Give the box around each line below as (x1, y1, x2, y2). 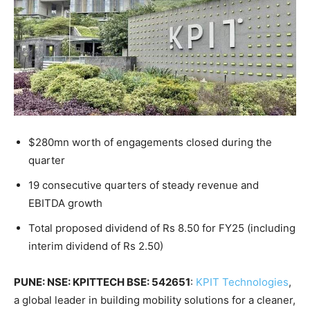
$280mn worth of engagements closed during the (28, 136, 272, 149)
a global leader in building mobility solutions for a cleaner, (14, 293, 295, 307)
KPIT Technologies (196, 275, 289, 289)
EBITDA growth (28, 197, 141, 210)
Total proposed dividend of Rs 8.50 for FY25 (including (28, 221, 295, 235)
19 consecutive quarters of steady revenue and (28, 179, 259, 192)
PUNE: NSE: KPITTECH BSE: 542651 (14, 275, 190, 289)
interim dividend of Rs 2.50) (28, 239, 163, 253)
